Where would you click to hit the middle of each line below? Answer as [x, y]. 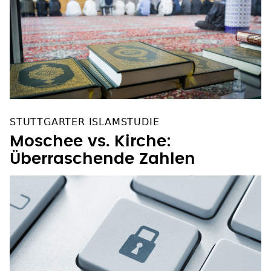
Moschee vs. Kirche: [90, 142]
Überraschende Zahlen [103, 159]
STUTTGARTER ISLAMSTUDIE [85, 122]
